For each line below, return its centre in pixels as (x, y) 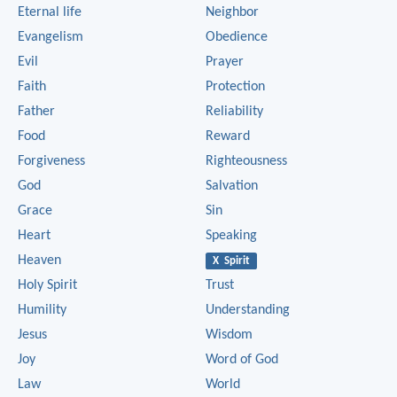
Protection (235, 86)
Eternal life (50, 12)
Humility (42, 310)
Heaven (39, 260)
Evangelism (51, 37)
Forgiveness (51, 161)
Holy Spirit (47, 285)
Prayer (225, 62)
